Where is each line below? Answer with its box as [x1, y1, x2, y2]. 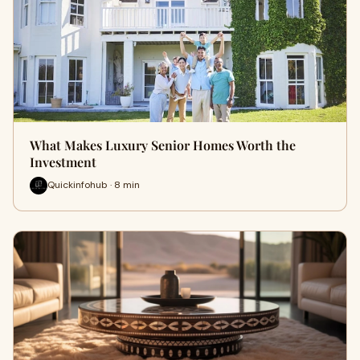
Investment [30, 153, 96, 170]
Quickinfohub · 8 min [47, 178, 140, 192]
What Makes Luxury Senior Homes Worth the [30, 136, 296, 153]
